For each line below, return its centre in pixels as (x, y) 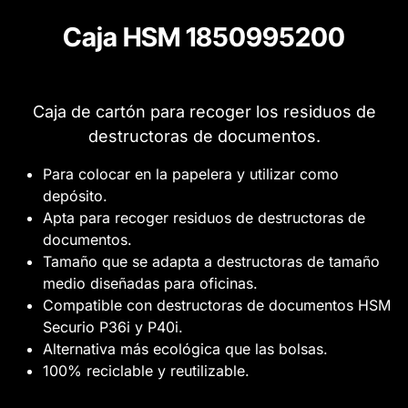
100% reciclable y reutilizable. (146, 371)
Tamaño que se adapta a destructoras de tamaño (211, 262)
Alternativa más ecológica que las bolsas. (185, 349)
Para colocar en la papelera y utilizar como (191, 174)
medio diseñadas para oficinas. (150, 284)
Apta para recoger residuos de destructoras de (204, 218)
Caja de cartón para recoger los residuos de (204, 112)
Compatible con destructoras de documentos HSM (217, 306)
